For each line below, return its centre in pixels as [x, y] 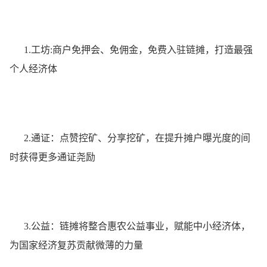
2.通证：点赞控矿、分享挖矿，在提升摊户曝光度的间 [130, 138]
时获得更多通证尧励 [52, 157]
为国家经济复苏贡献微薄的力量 [76, 245]
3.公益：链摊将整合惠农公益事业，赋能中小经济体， [130, 226]
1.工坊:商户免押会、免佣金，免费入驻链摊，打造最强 [131, 49]
